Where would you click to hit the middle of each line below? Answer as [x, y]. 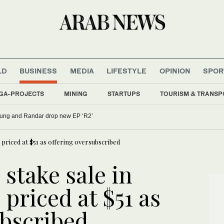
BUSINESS [38, 70]
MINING [76, 93]
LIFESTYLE [127, 70]
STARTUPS [124, 93]
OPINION [175, 70]
